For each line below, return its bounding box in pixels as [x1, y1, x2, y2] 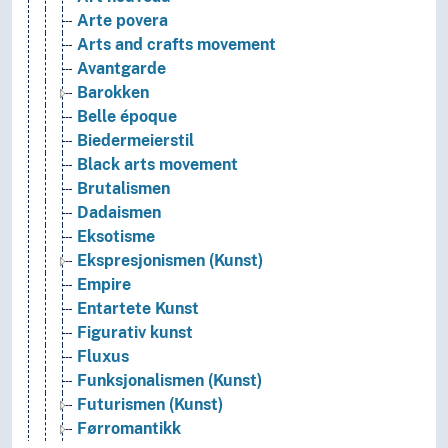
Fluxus [77, 347, 129, 367]
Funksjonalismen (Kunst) [77, 371, 262, 391]
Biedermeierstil [77, 131, 194, 151]
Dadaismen [77, 203, 161, 223]
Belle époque [77, 107, 177, 127]
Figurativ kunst [77, 323, 193, 343]
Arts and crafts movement [77, 35, 276, 55]
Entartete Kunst [77, 299, 199, 319]
